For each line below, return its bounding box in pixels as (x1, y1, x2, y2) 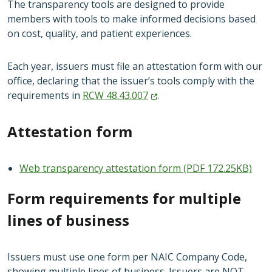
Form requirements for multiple (7, 188, 241, 208)
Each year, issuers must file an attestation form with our (7, 59, 262, 73)
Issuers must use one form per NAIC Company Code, (7, 250, 247, 263)
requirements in (7, 88, 83, 102)
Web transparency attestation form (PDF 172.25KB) (19, 161, 252, 175)
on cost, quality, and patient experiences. (7, 26, 192, 40)
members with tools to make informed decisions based (7, 12, 256, 25)
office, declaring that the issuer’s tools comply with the (7, 73, 254, 87)
